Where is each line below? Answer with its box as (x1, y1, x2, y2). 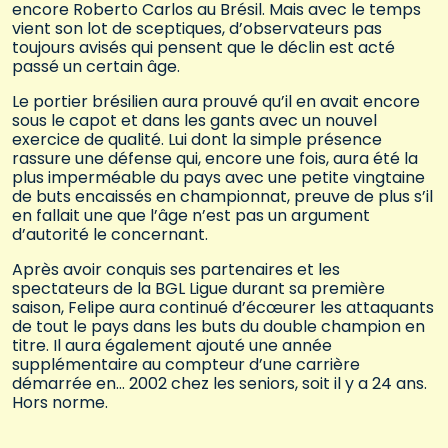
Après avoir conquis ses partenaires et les (12, 258, 340, 282)
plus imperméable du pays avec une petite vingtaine (12, 166, 425, 190)
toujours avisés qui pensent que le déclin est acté (12, 36, 395, 60)
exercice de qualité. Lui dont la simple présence (12, 128, 382, 152)
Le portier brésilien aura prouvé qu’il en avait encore (12, 90, 420, 114)
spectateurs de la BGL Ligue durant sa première (12, 277, 385, 301)
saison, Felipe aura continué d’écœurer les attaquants (12, 296, 434, 320)
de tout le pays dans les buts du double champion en (12, 315, 425, 339)
